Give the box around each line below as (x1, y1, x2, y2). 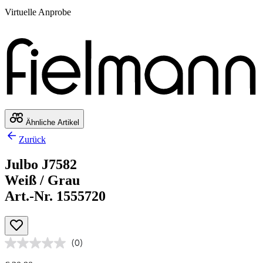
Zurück (19, 134, 46, 145)
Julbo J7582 (5, 157, 77, 173)
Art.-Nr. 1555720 (5, 188, 106, 204)
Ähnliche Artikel (23, 118, 79, 127)
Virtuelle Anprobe (5, 6, 71, 17)
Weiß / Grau (5, 173, 80, 188)
